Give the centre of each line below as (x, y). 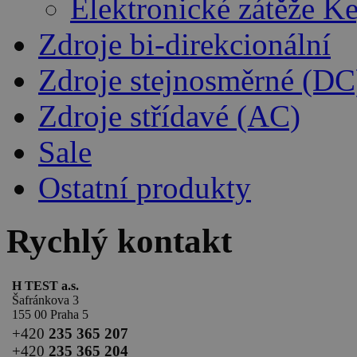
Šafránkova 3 (45, 300)
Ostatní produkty (145, 187)
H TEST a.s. (45, 285)
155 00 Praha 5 (50, 314)
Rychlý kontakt (119, 241)
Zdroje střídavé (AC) (169, 116)
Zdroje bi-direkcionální (184, 44)
